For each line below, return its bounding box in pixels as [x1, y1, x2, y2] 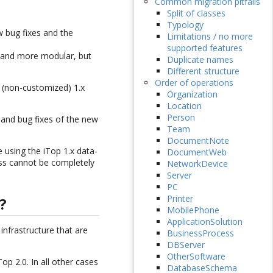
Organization [166, 88, 218, 101]
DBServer [166, 239, 205, 251]
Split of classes [166, 7, 225, 19]
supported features [166, 42, 243, 54]
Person [166, 112, 195, 124]
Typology [166, 19, 204, 31]
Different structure [166, 65, 239, 77]
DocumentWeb [166, 146, 227, 158]
